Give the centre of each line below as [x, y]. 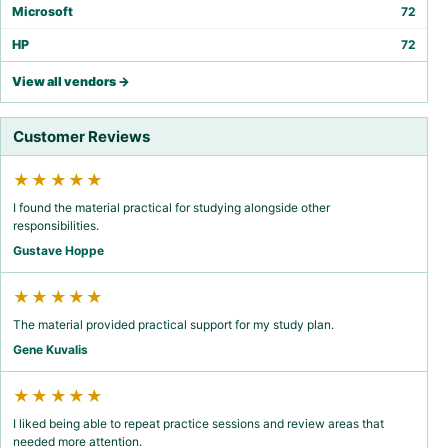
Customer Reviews [81, 137]
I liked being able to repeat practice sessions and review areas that [198, 424]
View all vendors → [71, 82]
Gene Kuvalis [50, 350]
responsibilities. [56, 226]
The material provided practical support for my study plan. [173, 325]
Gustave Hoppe [58, 251]
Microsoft [42, 12]
